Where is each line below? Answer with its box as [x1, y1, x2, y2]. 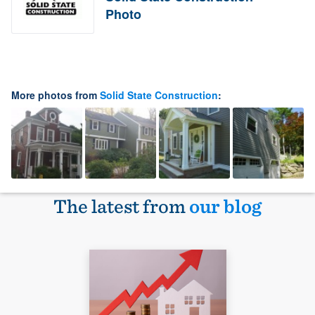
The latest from [53, 194, 189, 219]
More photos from [11, 88, 100, 103]
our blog [189, 194, 262, 219]
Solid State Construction [100, 88, 218, 103]
